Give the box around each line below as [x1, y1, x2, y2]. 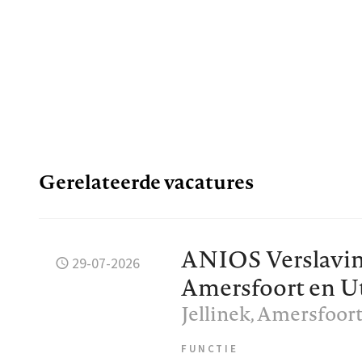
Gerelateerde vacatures [39, 168, 254, 196]
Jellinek [181, 300, 250, 328]
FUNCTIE [181, 342, 238, 357]
